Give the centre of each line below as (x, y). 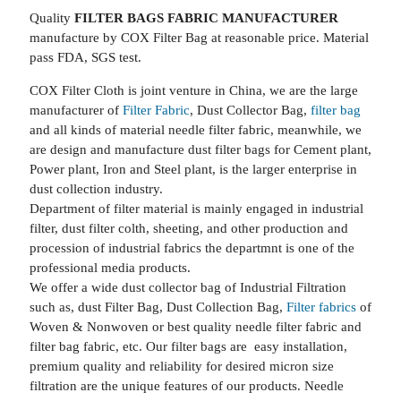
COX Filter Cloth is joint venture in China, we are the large (193, 90)
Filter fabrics (323, 307)
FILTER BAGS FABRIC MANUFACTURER (206, 18)
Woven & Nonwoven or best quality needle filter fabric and (195, 327)
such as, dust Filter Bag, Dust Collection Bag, (158, 307)
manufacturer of (76, 110)
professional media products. (110, 268)
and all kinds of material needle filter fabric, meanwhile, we (195, 130)
